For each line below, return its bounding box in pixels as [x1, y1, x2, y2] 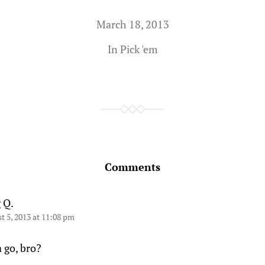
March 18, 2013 [96, 17, 169, 31]
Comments [105, 160, 160, 174]
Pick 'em [119, 42, 158, 56]
